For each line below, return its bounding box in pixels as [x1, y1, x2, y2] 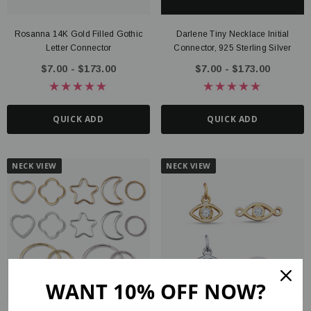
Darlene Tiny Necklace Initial [176, 29, 289, 39]
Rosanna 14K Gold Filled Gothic [14, 29, 143, 39]
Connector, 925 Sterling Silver [174, 43, 292, 53]
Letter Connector [45, 43, 112, 53]
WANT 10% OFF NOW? [45, 277, 266, 305]
